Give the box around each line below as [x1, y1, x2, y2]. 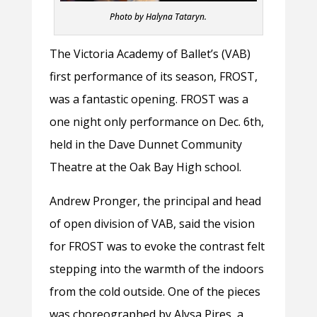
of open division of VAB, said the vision [49, 216, 255, 232]
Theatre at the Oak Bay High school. [49, 159, 241, 175]
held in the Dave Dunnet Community [49, 137, 242, 153]
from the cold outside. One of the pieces [49, 284, 260, 300]
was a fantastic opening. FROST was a [49, 91, 248, 108]
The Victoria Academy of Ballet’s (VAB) [49, 46, 250, 62]
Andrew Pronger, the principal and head [49, 193, 261, 209]
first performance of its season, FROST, [49, 69, 258, 85]
